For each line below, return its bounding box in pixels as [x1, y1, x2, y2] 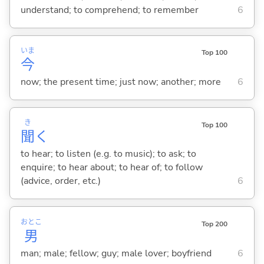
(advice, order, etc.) [20, 174, 101, 188]
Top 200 [201, 219, 227, 229]
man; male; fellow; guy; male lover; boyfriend [20, 246, 212, 260]
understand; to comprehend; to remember [20, 4, 199, 17]
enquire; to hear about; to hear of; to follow [20, 161, 203, 174]
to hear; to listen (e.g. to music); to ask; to [20, 147, 196, 161]
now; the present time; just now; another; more [20, 75, 221, 89]
